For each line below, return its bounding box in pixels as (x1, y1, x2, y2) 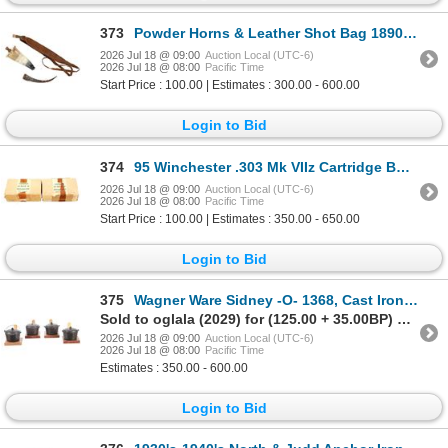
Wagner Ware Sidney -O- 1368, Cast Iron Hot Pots (134, 291, 404, 308)
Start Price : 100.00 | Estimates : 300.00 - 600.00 (100, 78, 360, 93)
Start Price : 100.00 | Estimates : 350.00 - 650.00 (100, 211, 360, 226)
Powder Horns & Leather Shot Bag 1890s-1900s (134, 25, 403, 42)
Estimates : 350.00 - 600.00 (100, 360, 248, 375)
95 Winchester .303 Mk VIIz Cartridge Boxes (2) (134, 158, 396, 175)
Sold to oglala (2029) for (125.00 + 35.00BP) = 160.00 (397, 310, 411, 327)
